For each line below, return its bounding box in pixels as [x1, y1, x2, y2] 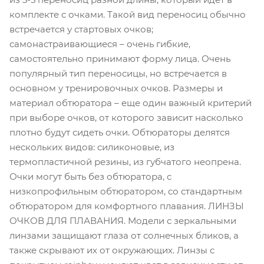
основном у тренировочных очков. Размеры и [9, 82, 223, 94]
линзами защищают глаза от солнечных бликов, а [9, 230, 239, 241]
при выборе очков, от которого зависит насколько [9, 112, 243, 123]
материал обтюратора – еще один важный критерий [9, 97, 252, 108]
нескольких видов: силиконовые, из [9, 141, 174, 153]
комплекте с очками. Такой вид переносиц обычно [9, 9, 246, 20]
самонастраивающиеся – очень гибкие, [9, 38, 190, 49]
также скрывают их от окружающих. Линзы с [9, 245, 214, 256]
